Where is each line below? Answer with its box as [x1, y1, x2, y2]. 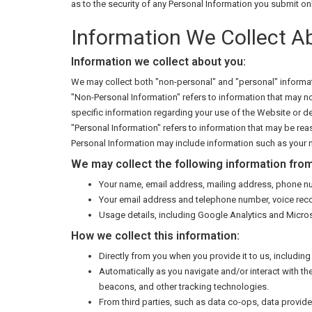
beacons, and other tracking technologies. [99, 281, 269, 292]
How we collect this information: [71, 229, 240, 242]
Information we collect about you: [71, 55, 246, 68]
